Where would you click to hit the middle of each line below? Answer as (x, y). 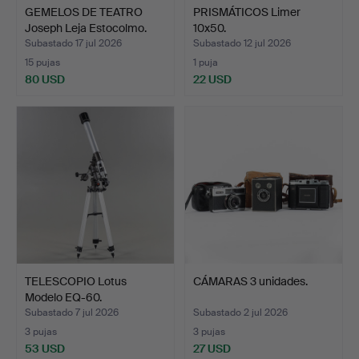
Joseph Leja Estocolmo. (86, 28)
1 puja (206, 62)
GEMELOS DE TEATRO (84, 12)
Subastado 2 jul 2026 (240, 312)
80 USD (45, 79)
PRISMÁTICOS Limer (247, 12)
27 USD (212, 348)
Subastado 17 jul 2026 (73, 43)
